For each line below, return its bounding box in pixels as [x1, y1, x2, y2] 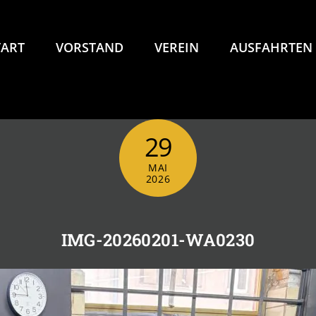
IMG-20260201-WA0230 [61, 228, 255, 251]
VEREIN [154, 39, 199, 56]
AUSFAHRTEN [230, 39, 312, 56]
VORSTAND [56, 39, 123, 56]
